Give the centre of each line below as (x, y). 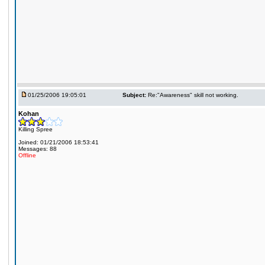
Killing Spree (35, 129)
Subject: (134, 95)
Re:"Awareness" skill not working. (193, 95)
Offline (27, 155)
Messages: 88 (38, 149)
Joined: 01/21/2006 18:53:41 (59, 142)
